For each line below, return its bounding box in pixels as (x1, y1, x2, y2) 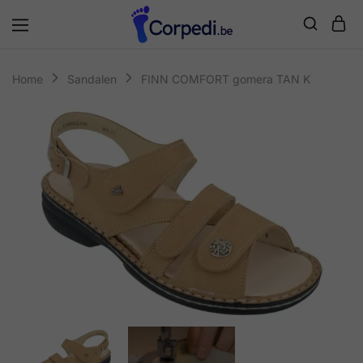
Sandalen (67, 72, 117, 87)
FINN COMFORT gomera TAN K (141, 72, 310, 87)
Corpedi (90, 40, 140, 57)
